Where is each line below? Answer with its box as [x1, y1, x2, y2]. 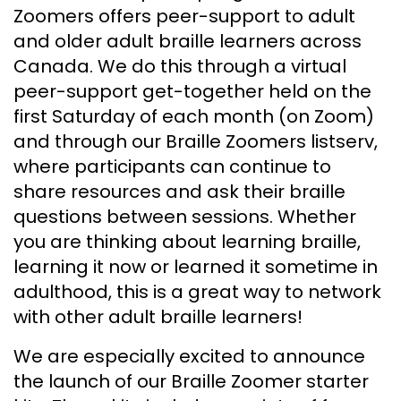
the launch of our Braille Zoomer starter [13, 368, 369, 394]
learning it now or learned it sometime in [13, 253, 378, 279]
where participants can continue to [13, 153, 331, 179]
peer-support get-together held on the [13, 78, 371, 104]
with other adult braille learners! [13, 303, 303, 329]
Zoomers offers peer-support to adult [13, 3, 355, 29]
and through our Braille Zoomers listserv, [13, 128, 378, 154]
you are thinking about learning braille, [13, 228, 361, 254]
